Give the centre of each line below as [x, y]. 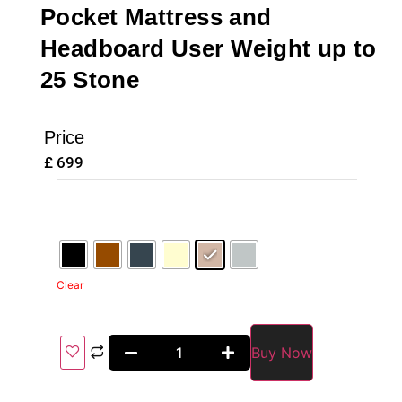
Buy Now [282, 352]
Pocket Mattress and [156, 17]
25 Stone [90, 79]
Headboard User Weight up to [209, 48]
